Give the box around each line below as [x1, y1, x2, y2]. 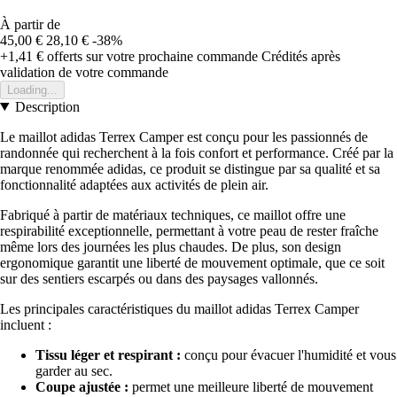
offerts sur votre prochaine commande [43, 48, 258, 64]
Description [14, 98, 80, 114]
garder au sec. [35, 362, 113, 378]
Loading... [7, 82, 58, 97]
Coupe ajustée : [35, 378, 128, 394]
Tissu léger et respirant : [35, 346, 181, 362]
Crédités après [261, 48, 340, 64]
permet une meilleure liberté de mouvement [128, 378, 373, 394]
